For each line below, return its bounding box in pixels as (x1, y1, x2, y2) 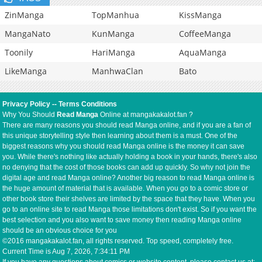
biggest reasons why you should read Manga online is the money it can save (2, 142, 245, 151)
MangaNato (5, 28, 50, 40)
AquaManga (179, 47, 226, 58)
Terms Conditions (58, 100, 118, 109)
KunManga (92, 28, 135, 40)
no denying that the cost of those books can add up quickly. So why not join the (2, 163, 251, 172)
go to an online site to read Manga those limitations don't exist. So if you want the (2, 205, 257, 214)
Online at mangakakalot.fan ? (98, 111, 194, 119)
